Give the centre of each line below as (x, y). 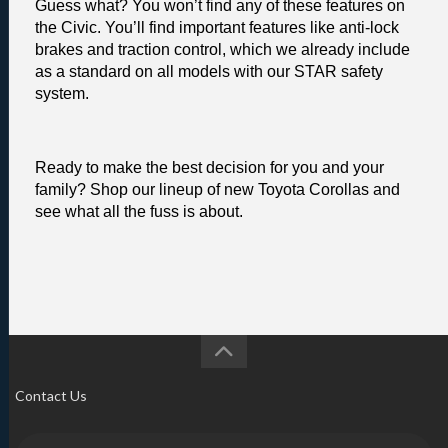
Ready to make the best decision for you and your (209, 167)
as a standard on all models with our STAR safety (209, 71)
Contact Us (51, 395)
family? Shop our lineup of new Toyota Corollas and (217, 189)
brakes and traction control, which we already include (222, 49)
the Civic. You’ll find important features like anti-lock (217, 27)
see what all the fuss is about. (139, 211)
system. (64, 93)
